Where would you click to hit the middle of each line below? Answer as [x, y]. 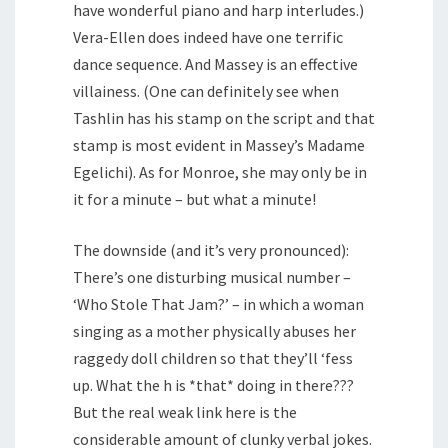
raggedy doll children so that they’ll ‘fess [213, 358]
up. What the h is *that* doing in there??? [213, 385]
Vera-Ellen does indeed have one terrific [208, 37]
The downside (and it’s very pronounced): [211, 250]
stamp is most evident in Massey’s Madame [219, 145]
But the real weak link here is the [185, 412]
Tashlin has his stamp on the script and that [224, 118]
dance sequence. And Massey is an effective [215, 64]
